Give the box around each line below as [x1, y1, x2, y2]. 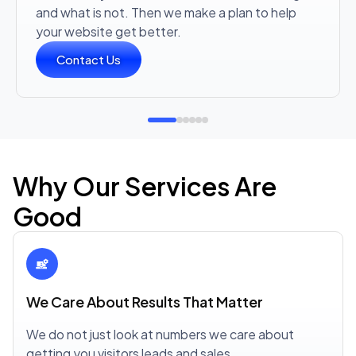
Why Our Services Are [13, 170, 277, 202]
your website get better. [36, 23, 181, 40]
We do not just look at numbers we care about [26, 326, 294, 342]
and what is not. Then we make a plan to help [36, 4, 296, 21]
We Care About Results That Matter [26, 292, 263, 311]
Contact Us [56, 52, 121, 67]
